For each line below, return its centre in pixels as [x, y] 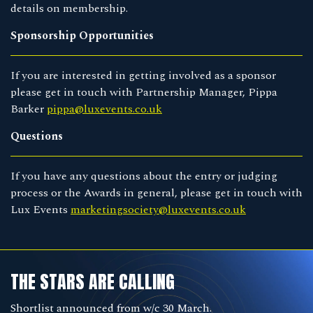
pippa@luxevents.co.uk [104, 109]
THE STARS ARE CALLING [93, 281]
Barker [29, 109]
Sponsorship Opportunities [82, 35]
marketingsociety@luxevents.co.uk [158, 209]
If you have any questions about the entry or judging [144, 176]
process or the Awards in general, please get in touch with [156, 192]
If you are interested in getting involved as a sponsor [143, 75]
